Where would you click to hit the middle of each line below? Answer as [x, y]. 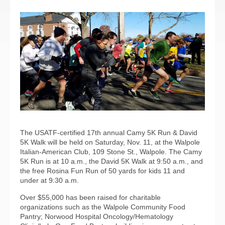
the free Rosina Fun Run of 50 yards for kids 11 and [102, 171]
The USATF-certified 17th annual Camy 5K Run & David [109, 133]
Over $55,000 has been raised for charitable [90, 198]
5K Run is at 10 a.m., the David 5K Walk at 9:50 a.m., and [111, 161]
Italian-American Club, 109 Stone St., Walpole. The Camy [111, 152]
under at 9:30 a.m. [49, 181]
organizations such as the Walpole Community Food [103, 207]
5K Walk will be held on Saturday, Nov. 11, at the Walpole [110, 142]
